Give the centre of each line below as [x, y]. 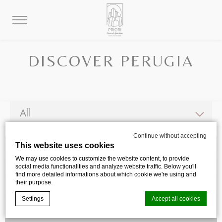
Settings [33, 198]
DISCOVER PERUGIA [111, 61]
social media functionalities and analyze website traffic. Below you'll [106, 166]
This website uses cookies [65, 145]
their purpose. [34, 182]
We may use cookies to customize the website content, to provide [103, 158]
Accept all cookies [176, 198]
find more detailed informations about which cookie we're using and [106, 174]
